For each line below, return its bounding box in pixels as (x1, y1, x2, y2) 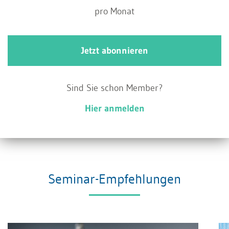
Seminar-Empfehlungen (48, 170, 181, 187)
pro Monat (95, 5, 134, 17)
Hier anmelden (84, 102, 145, 114)
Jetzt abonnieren (81, 44, 148, 56)
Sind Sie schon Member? (66, 82, 163, 94)
